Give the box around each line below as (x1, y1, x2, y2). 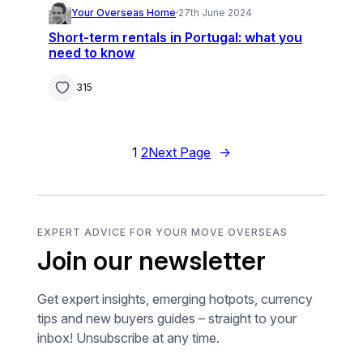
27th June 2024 (178, 6, 253, 19)
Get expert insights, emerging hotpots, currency (37, 291, 314, 308)
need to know (49, 44, 135, 61)
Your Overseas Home (71, 6, 177, 19)
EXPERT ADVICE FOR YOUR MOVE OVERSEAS (37, 226, 288, 239)
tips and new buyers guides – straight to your (37, 310, 297, 327)
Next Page (148, 144, 211, 161)
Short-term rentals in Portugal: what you (49, 28, 303, 45)
